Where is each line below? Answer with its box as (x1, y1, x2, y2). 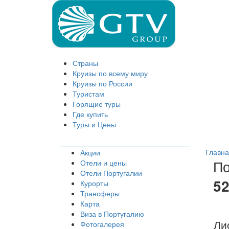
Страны (73, 58, 98, 68)
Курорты (80, 178, 108, 189)
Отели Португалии (80, 168, 142, 178)
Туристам (73, 88, 104, 99)
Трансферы (80, 188, 120, 199)
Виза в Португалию (80, 209, 144, 219)
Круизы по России (73, 78, 132, 88)
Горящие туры (73, 99, 121, 109)
